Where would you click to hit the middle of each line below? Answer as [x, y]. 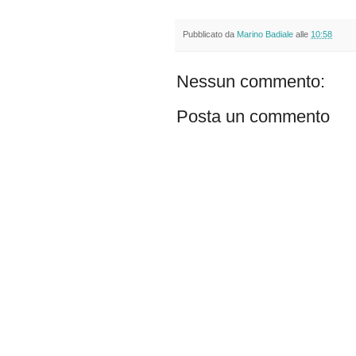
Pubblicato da [210, 35]
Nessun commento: [251, 82]
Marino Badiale [265, 35]
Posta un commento [253, 117]
